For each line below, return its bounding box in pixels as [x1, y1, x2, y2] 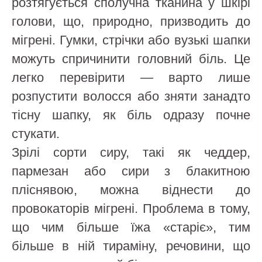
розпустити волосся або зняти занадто [12, 89, 250, 104]
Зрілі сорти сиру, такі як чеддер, [12, 145, 250, 160]
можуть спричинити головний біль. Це [12, 51, 250, 67]
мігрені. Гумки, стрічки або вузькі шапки [12, 33, 250, 48]
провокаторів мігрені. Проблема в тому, [12, 201, 250, 216]
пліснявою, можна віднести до [12, 182, 250, 198]
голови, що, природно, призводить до [12, 14, 250, 29]
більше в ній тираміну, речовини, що [12, 239, 250, 254]
